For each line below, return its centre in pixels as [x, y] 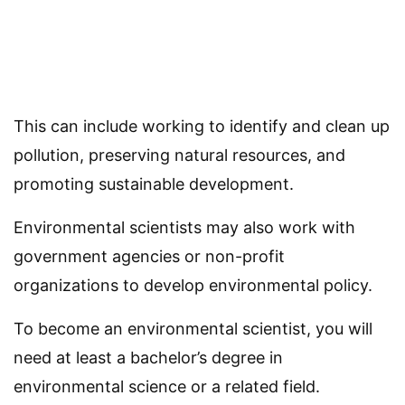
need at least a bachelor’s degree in [148, 358]
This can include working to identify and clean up [202, 127]
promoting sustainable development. [154, 184]
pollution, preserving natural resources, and [179, 155]
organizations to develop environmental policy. [193, 286]
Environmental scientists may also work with [184, 228]
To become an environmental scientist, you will [193, 329]
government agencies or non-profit [149, 257]
